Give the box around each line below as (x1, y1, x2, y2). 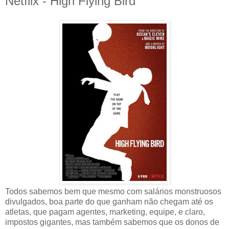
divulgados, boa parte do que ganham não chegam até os (5, 197, 213, 206)
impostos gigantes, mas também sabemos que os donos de (5, 217, 219, 226)
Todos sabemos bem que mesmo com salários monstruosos (5, 187, 221, 196)
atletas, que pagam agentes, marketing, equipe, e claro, (5, 207, 205, 216)
